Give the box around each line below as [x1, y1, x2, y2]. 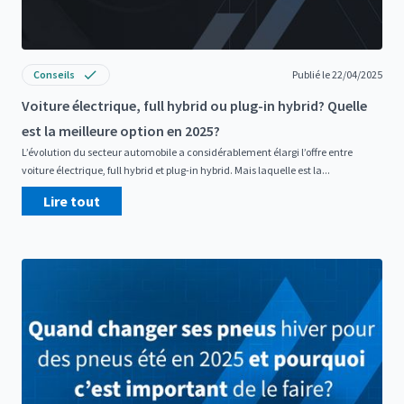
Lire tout [43, 191, 100, 210]
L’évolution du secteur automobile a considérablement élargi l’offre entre [22, 144, 353, 159]
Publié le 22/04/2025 [292, 67, 382, 81]
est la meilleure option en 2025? [22, 121, 220, 140]
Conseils [33, 67, 75, 81]
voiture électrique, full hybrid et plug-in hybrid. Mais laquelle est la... [22, 162, 330, 177]
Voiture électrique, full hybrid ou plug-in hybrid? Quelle [22, 96, 367, 115]
